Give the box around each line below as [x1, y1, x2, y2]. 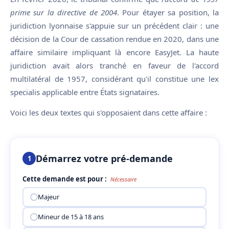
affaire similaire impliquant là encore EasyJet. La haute [10, 47, 219, 57]
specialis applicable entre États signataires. [10, 86, 159, 97]
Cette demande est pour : [22, 174, 108, 184]
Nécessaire [110, 175, 136, 183]
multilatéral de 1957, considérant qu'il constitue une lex [10, 73, 219, 84]
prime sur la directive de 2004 [10, 7, 117, 17]
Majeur [37, 192, 59, 202]
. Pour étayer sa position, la [117, 7, 219, 17]
